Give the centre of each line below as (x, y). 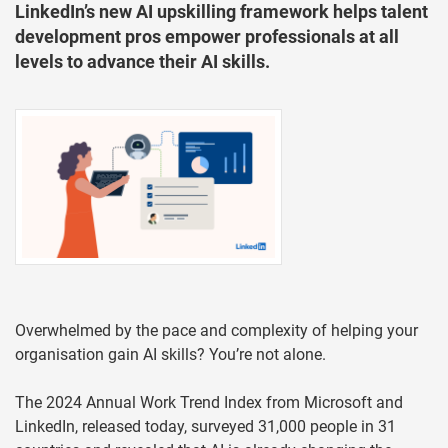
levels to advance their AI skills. (142, 61)
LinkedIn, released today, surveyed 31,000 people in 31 (205, 427)
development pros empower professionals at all (207, 36)
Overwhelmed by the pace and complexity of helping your (216, 331)
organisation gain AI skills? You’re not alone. (170, 355)
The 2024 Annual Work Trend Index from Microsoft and (209, 403)
